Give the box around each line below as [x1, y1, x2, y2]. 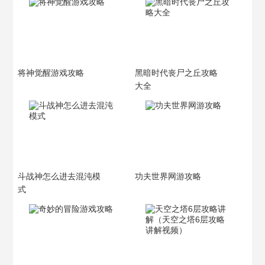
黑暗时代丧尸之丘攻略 [135, 69, 218, 77]
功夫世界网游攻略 [135, 172, 201, 181]
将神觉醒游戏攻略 [18, 69, 85, 77]
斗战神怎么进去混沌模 [18, 172, 101, 181]
